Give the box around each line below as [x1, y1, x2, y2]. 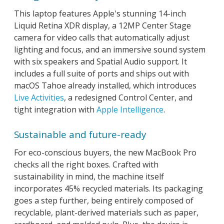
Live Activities [14, 91, 64, 103]
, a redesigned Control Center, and [64, 91, 192, 103]
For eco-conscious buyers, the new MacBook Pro [14, 146, 196, 158]
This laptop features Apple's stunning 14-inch [14, 7, 186, 19]
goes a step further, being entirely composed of [14, 194, 193, 206]
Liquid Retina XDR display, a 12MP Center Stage [14, 19, 191, 31]
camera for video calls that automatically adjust [14, 31, 189, 43]
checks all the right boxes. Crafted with [14, 158, 158, 170]
